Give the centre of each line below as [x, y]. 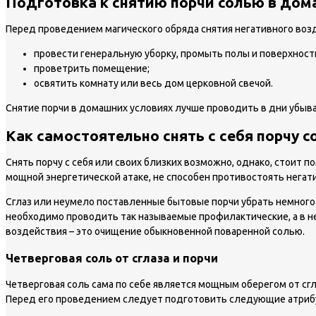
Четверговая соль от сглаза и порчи [112, 258]
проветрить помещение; [92, 69]
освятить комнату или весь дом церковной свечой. [153, 84]
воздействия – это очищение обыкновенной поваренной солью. [155, 232]
